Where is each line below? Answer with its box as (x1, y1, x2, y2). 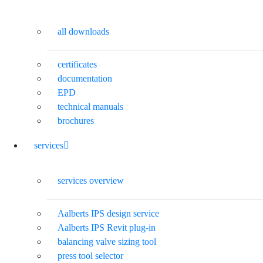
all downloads (58, 26, 109, 36)
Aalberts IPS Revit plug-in (58, 222, 156, 232)
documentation (58, 73, 112, 83)
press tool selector (58, 250, 123, 261)
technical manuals (58, 101, 123, 112)
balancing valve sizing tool (58, 236, 156, 247)
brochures (58, 115, 94, 126)
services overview (58, 175, 124, 186)
